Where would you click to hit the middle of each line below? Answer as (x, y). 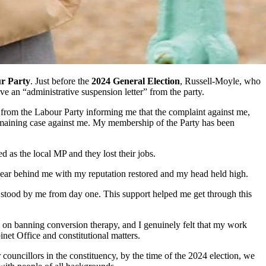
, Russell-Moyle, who (220, 81)
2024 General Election (136, 81)
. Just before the (61, 81)
